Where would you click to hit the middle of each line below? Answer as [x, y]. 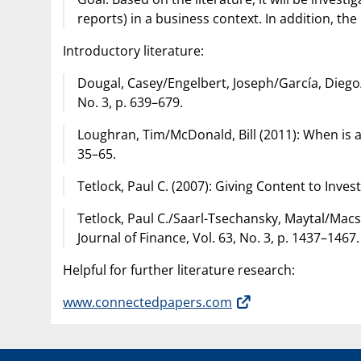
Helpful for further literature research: [179, 270]
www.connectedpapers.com [147, 302]
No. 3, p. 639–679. [130, 102]
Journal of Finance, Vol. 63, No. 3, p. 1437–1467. [218, 237]
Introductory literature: [133, 50]
